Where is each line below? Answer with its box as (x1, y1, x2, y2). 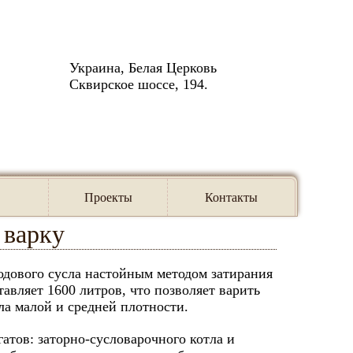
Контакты (205, 191, 258, 204)
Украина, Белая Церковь (69, 60, 217, 76)
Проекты (84, 191, 132, 204)
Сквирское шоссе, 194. (69, 76, 208, 92)
